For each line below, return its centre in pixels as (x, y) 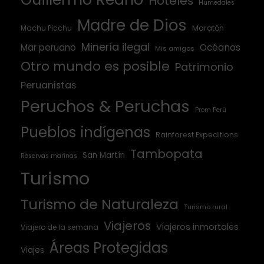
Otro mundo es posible (95, 66)
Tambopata (166, 154)
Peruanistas (48, 85)
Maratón (208, 28)
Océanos (220, 47)
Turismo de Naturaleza (100, 204)
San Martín (104, 155)
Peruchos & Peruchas (105, 106)
